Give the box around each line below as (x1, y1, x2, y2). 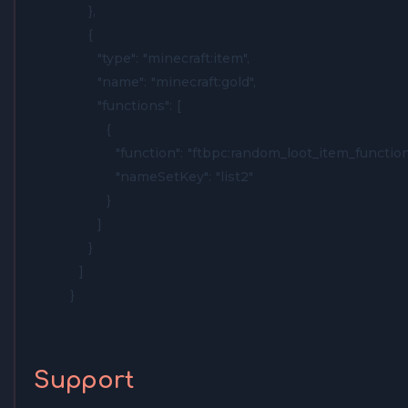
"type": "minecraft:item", (70, 50, 250, 67)
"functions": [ (70, 97, 181, 115)
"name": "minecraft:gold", (70, 74, 256, 91)
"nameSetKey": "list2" (70, 168, 253, 186)
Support (34, 368, 134, 394)
